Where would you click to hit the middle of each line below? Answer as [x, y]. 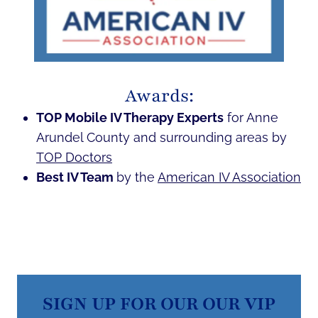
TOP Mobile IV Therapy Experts [130, 117]
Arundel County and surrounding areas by [161, 137]
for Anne [251, 117]
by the [137, 177]
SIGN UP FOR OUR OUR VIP [159, 303]
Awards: [159, 95]
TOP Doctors [74, 157]
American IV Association [229, 177]
